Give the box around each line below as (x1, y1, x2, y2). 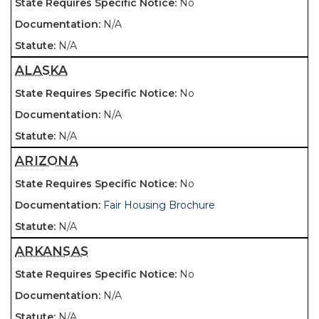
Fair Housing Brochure (103, 199, 215, 211)
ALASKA (15, 63, 68, 78)
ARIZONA (15, 153, 78, 168)
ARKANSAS (15, 244, 89, 258)
